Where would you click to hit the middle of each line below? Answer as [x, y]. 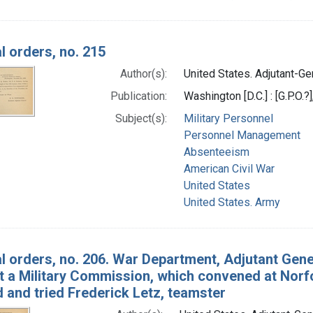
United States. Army [232, 202]
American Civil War [229, 168]
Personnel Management [242, 135]
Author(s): [143, 73]
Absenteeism [216, 152]
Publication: [138, 96]
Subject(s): [141, 118]
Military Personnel [228, 118]
